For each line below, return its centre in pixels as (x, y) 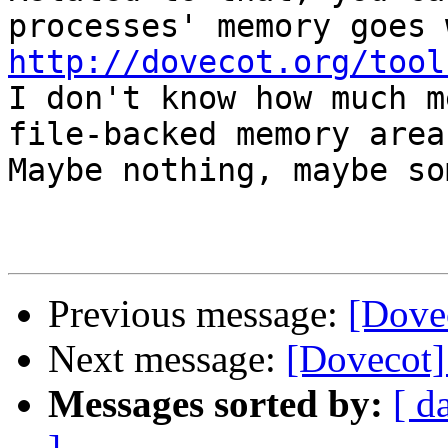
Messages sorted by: (215, 404)
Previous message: (198, 314)
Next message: (167, 359)
